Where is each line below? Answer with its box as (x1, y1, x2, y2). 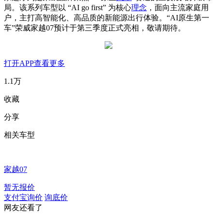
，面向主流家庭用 (147, 3, 209, 12)
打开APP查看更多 (4, 59, 65, 68)
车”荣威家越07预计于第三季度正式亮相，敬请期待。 (4, 24, 186, 32)
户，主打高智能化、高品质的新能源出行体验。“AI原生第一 (4, 14, 209, 22)
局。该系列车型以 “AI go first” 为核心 (4, 3, 131, 12)
